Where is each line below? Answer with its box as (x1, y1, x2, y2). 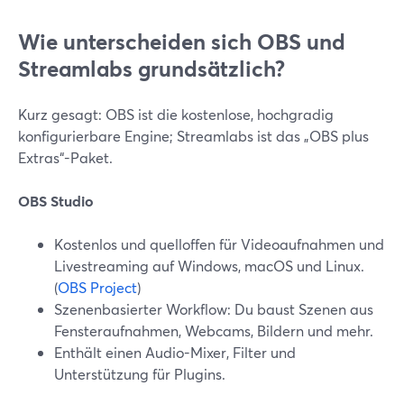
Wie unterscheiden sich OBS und (18, 27, 345, 56)
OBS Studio (18, 191, 94, 210)
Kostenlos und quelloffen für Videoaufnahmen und (54, 234, 384, 253)
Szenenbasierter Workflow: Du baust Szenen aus (54, 299, 373, 318)
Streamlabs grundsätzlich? (18, 54, 285, 83)
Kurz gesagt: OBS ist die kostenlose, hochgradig (18, 105, 334, 124)
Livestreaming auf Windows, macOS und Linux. (54, 256, 364, 275)
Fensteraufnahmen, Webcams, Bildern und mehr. (54, 321, 373, 340)
